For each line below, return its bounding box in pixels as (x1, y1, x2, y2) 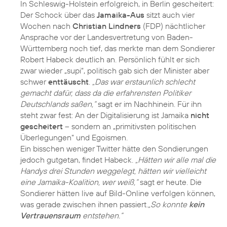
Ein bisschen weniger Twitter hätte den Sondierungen (20, 143, 208, 154)
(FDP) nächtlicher (141, 20, 205, 31)
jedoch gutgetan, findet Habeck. (20, 154, 135, 165)
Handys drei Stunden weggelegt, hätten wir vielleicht (20, 165, 206, 176)
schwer (20, 76, 48, 87)
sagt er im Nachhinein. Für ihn (96, 98, 202, 109)
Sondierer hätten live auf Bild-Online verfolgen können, (20, 187, 215, 198)
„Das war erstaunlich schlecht (92, 76, 195, 87)
